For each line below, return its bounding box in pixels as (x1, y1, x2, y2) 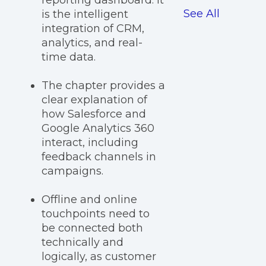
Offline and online (42, 193, 137, 207)
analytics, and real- (42, 36, 142, 50)
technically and (42, 236, 123, 249)
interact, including (42, 136, 138, 150)
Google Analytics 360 (42, 122, 154, 135)
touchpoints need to (42, 207, 150, 221)
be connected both (42, 221, 143, 235)
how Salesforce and (42, 107, 146, 121)
